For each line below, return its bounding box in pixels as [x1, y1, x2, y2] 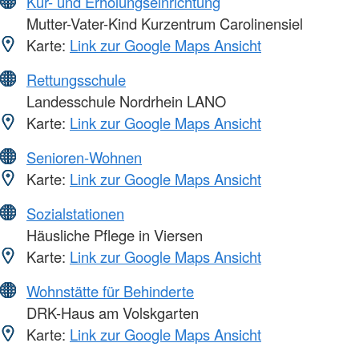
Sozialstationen [26, 203, 124, 224]
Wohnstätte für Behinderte [26, 280, 194, 302]
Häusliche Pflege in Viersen [22, 224, 203, 246]
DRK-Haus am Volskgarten [22, 302, 199, 324]
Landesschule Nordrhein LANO [22, 91, 226, 112]
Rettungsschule [26, 69, 126, 91]
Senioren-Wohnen [26, 147, 142, 168]
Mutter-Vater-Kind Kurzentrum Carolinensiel [22, 13, 303, 34]
